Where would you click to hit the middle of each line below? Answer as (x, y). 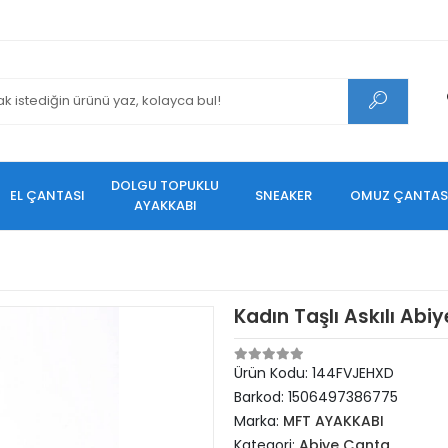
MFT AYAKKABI (333, 421)
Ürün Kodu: (273, 373)
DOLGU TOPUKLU (165, 185)
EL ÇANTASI (47, 195)
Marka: (258, 421)
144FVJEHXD (353, 373)
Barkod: (261, 397)
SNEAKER (283, 195)
